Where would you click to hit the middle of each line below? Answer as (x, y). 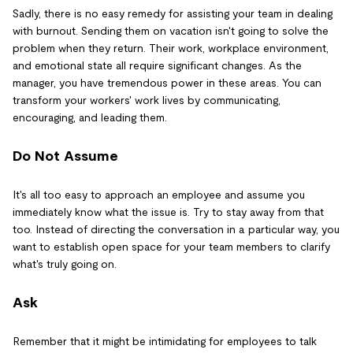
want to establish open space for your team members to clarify (171, 247)
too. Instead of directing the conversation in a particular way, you (176, 229)
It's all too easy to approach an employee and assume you (159, 195)
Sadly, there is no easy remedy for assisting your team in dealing (173, 13)
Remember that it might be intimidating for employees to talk (165, 341)
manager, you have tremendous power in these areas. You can (167, 83)
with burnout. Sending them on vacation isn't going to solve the (171, 31)
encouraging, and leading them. (90, 117)
